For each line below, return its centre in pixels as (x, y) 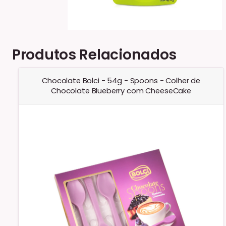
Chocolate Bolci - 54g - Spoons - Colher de (121, 80)
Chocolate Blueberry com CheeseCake (121, 91)
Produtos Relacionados (95, 54)
